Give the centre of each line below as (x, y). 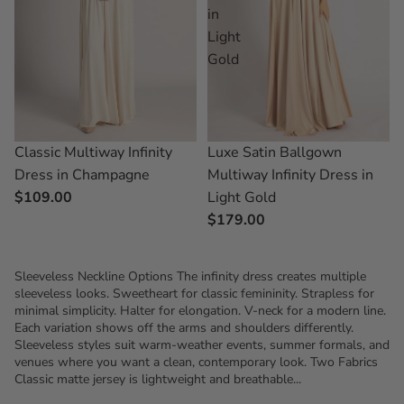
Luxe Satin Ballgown (275, 152)
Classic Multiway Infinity (93, 152)
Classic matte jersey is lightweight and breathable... (158, 379)
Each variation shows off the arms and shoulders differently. (184, 328)
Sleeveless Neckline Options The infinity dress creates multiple (190, 276)
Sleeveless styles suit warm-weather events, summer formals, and (202, 345)
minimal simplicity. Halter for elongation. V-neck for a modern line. (200, 311)
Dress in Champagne (82, 174)
